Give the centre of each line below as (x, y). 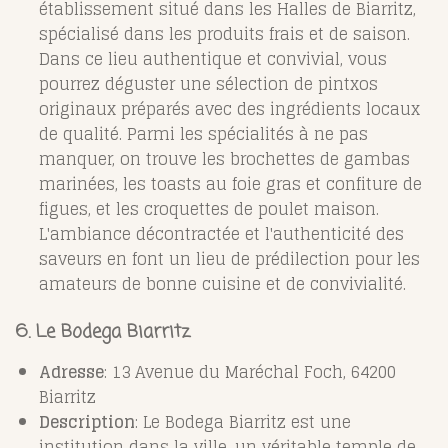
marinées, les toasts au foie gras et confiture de (230, 183)
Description (87, 421)
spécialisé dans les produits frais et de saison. (224, 33)
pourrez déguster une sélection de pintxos (208, 83)
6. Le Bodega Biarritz (102, 331)
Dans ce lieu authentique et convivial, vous (213, 58)
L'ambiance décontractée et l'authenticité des (221, 233)
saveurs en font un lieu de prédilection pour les (229, 258)
